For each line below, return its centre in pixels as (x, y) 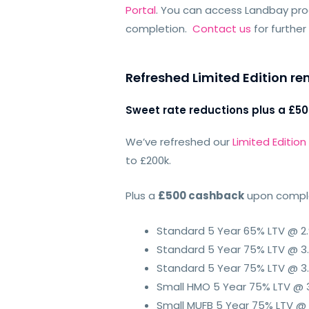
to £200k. (149, 161)
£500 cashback (201, 196)
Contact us (222, 29)
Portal (141, 10)
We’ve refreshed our (179, 142)
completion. (159, 29)
